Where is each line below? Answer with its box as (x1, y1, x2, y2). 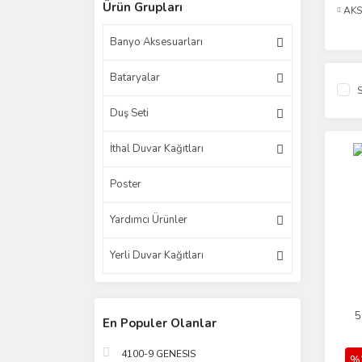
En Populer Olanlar (103, 315, 217, 331)
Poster (110, 177, 141, 192)
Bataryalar (110, 70, 160, 85)
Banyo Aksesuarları (110, 35, 203, 49)
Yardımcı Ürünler (110, 213, 187, 227)
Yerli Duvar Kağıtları (110, 248, 204, 263)
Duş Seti (110, 106, 149, 120)
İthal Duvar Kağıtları (110, 141, 204, 156)
